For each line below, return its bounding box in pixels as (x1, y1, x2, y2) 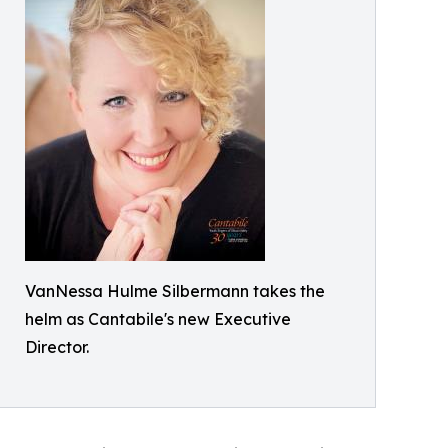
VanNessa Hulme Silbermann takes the (25, 280, 325, 301)
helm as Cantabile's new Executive (25, 308, 291, 329)
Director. (25, 336, 89, 357)
